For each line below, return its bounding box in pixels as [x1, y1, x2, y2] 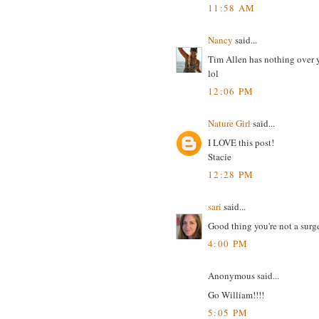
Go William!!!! [208, 288, 264, 301]
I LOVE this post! [208, 135, 274, 149]
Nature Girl [208, 117, 251, 130]
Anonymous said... [208, 269, 279, 283]
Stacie [208, 150, 231, 163]
